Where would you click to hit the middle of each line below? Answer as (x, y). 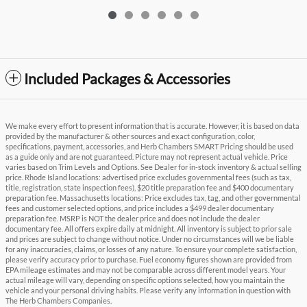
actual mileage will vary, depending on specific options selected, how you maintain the (145, 281)
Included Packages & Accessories (127, 79)
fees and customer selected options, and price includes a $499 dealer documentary (140, 209)
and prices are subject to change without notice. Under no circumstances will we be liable (150, 240)
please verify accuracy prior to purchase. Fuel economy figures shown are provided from (149, 260)
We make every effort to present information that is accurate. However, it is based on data (152, 126)
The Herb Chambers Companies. (59, 301)
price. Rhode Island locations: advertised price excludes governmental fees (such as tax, (148, 178)
